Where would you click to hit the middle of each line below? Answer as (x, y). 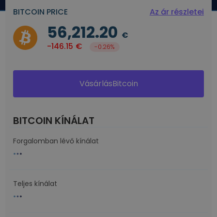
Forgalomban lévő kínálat (56, 141)
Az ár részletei (177, 12)
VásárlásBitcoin (108, 84)
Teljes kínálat (35, 184)
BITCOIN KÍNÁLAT (54, 121)
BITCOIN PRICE (41, 12)
